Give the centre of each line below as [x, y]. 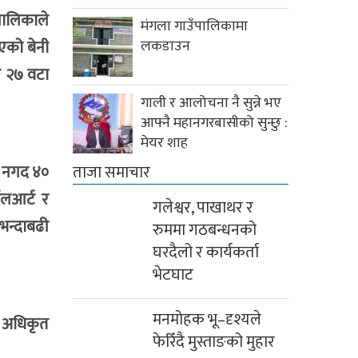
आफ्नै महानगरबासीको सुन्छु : [214, 123]
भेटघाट [173, 275]
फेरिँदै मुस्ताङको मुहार [214, 342]
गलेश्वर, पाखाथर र [203, 208]
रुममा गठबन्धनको [205, 231]
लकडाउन [165, 47]
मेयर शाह [164, 143]
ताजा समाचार [111, 173]
